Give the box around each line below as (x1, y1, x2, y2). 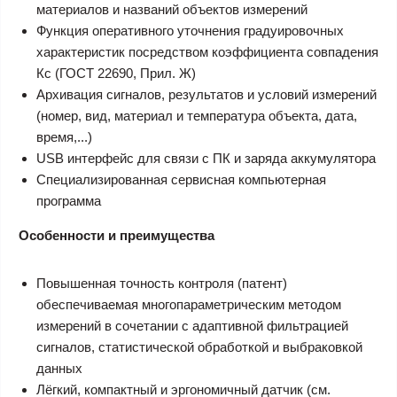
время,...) (36, 129, 92, 144)
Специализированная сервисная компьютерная (36, 172, 326, 187)
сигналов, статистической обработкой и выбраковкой (36, 339, 362, 354)
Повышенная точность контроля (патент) (36, 276, 287, 291)
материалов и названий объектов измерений (36, 2, 307, 17)
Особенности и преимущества (19, 228, 214, 243)
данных (36, 361, 82, 376)
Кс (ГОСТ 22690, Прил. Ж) (36, 66, 196, 81)
